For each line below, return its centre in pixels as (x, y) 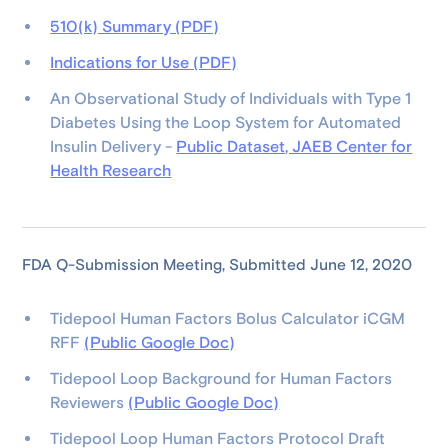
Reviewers (89, 403)
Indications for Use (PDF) (144, 63)
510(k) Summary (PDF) (135, 27)
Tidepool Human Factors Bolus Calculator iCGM (228, 319)
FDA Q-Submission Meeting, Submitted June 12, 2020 (217, 265)
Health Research (111, 171)
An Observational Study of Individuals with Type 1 (231, 99)
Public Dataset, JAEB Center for (294, 147)
